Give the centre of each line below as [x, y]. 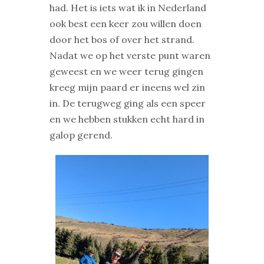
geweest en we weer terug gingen [126, 71]
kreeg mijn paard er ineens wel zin [127, 87]
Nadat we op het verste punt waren [130, 55]
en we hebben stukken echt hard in [127, 119]
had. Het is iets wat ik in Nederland [128, 7]
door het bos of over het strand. [122, 39]
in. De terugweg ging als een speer [128, 103]
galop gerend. [81, 135]
